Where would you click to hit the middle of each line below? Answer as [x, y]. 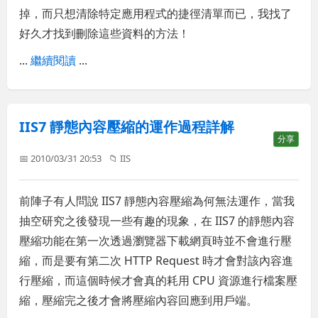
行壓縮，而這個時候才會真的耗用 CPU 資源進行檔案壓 [159, 281]
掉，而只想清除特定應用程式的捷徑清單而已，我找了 [156, 13]
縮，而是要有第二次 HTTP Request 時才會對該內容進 [157, 261]
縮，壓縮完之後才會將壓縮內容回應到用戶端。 [139, 301]
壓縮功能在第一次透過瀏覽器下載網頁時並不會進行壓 [156, 241]
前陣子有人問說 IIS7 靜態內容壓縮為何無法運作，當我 [157, 201]
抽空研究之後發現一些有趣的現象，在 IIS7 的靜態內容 [157, 221]
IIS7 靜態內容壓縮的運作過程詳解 [127, 127]
